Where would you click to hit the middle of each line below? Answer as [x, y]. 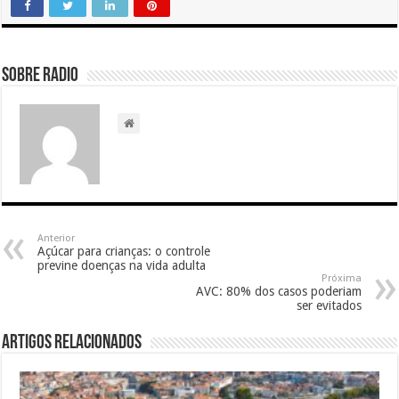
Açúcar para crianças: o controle [124, 251]
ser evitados [329, 305]
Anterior [57, 238]
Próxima [341, 278]
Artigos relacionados [72, 343]
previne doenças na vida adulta [122, 265]
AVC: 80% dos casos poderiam [278, 291]
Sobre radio [41, 76]
